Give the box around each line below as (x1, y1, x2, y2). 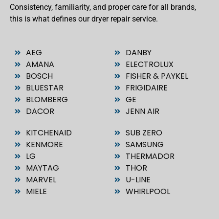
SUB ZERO (125, 127, 162, 138)
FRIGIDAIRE (125, 82, 168, 93)
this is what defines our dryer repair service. (10, 14, 158, 24)
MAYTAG (25, 162, 59, 174)
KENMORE (25, 138, 63, 150)
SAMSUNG (125, 138, 164, 150)
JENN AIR (125, 105, 159, 117)
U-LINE (125, 174, 151, 185)
